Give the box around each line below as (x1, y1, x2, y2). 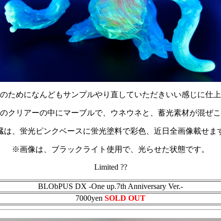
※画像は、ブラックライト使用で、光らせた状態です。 (12, 145, 209, 153)
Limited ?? (94, 163, 127, 171)
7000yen (75, 194, 105, 202)
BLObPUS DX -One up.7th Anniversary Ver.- (38, 182, 183, 190)
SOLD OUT (105, 194, 146, 202)
